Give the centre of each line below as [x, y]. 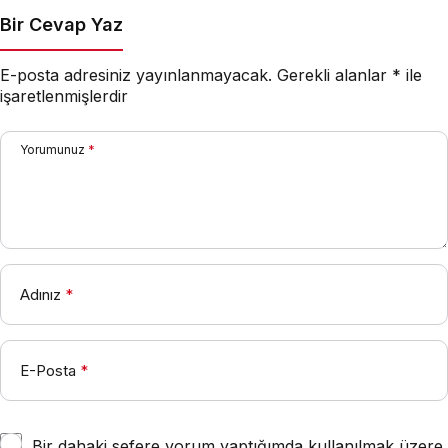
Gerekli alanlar [334, 74]
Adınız [40, 294]
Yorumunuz [52, 149]
